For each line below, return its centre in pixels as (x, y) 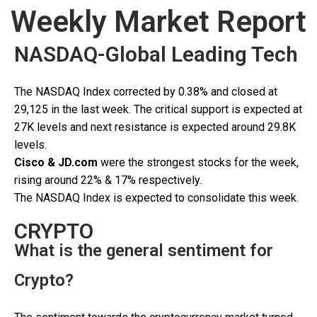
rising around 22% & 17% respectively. (108, 180)
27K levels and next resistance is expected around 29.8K (155, 127)
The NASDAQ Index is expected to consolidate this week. (156, 198)
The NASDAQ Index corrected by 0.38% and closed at (146, 92)
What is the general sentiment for (144, 250)
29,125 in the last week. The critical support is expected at (158, 109)
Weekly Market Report (158, 22)
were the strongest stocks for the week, (198, 162)
